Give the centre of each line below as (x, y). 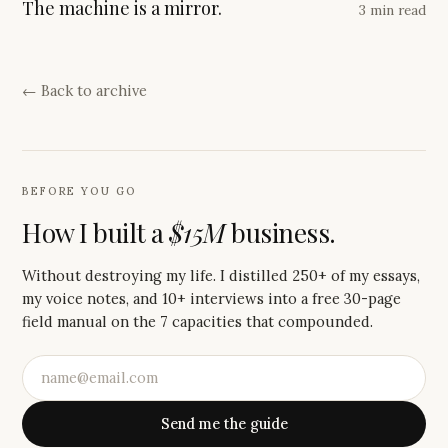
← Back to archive (84, 90)
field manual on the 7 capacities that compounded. (197, 321)
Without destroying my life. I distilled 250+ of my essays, (221, 275)
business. (280, 232)
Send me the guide (224, 423)
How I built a (96, 232)
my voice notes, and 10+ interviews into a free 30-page (211, 298)
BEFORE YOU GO (79, 190)
